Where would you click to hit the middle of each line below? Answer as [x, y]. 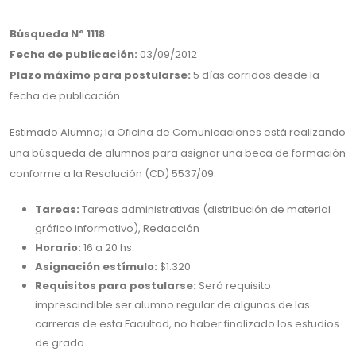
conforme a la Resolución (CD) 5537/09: [113, 174]
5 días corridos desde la [255, 75]
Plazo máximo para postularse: [100, 75]
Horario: [58, 248]
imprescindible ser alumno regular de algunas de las [172, 305]
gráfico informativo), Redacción [117, 228]
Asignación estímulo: [96, 267]
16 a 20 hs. [108, 248]
